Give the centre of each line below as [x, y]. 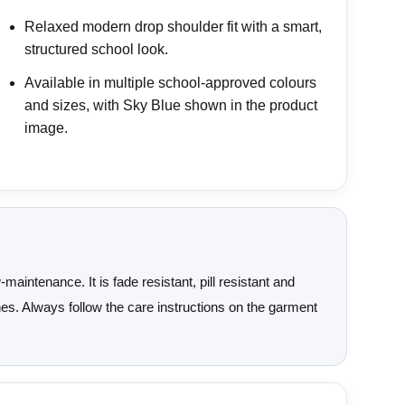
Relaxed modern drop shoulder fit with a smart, [173, 27]
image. [46, 128]
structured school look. [96, 50]
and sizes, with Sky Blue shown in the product [171, 106]
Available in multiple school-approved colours [170, 83]
